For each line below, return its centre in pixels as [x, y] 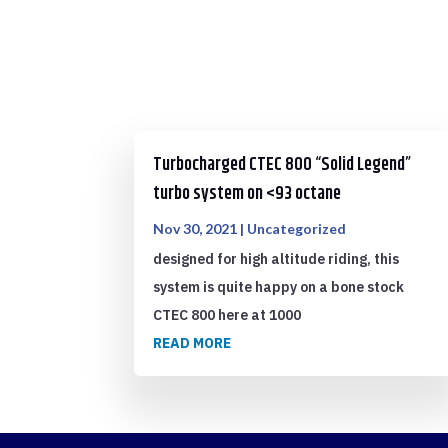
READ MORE [192, 343]
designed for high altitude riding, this [276, 259]
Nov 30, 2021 [195, 228]
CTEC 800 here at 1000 [227, 315]
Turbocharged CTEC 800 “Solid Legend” [282, 165]
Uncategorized [297, 228]
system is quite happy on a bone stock [279, 287]
